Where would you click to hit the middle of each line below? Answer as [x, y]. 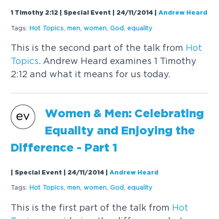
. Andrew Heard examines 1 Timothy [118, 61]
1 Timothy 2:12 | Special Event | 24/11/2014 [82, 13]
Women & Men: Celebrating [125, 114]
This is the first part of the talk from [92, 207]
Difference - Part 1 [64, 149]
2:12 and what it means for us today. [91, 74]
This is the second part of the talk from [99, 48]
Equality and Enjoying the [120, 131]
